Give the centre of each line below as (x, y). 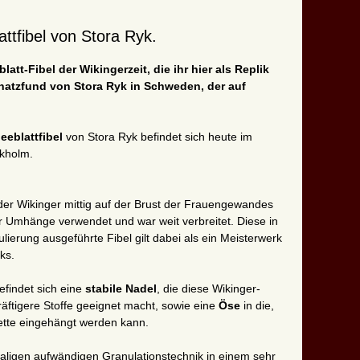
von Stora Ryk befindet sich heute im (159, 137)
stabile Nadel (121, 289)
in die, (259, 306)
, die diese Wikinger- (209, 289)
